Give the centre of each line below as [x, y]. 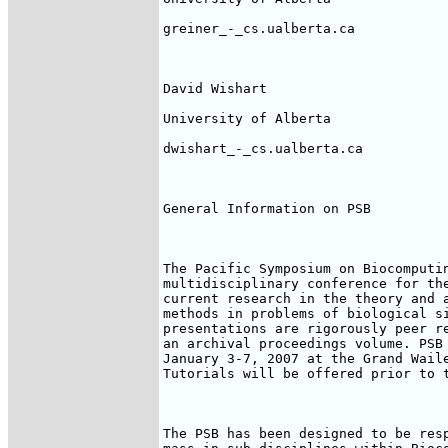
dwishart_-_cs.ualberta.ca [263, 148]
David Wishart [215, 88]
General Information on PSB [267, 208]
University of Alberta [247, 118]
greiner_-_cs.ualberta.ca [259, 28]
